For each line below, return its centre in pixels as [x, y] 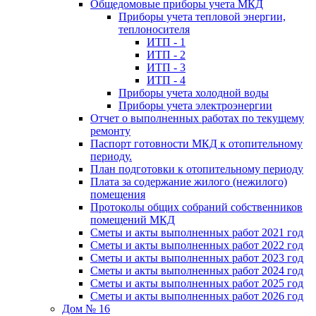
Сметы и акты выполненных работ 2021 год [197, 232]
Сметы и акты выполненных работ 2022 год [197, 245]
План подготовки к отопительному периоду [197, 169]
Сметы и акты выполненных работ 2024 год [197, 270]
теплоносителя [154, 29]
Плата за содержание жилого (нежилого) [189, 181]
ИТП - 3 [166, 67]
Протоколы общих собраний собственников [196, 207]
